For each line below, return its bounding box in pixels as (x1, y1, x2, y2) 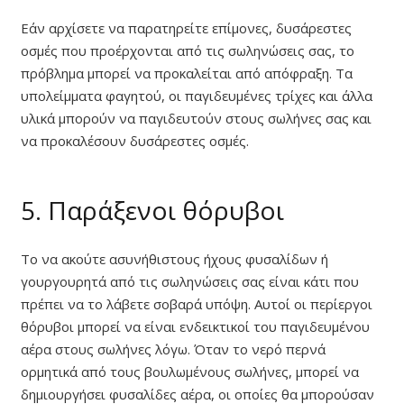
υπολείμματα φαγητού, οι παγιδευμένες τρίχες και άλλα (20, 86, 372, 105)
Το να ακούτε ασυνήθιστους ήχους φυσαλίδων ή (20, 250, 328, 269)
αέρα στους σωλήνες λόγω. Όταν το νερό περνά (20, 340, 326, 359)
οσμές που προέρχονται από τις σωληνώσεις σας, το (20, 41, 354, 60)
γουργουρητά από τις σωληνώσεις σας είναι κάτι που (20, 272, 359, 291)
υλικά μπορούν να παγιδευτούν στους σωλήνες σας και (20, 108, 372, 127)
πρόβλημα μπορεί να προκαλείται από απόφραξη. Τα (20, 63, 353, 82)
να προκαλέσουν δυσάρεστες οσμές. (20, 131, 249, 150)
